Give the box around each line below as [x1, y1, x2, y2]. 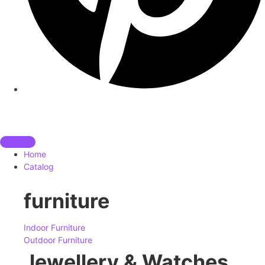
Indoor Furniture [24, 222, 85, 233]
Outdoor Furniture [24, 235, 92, 245]
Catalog [24, 161, 54, 172]
